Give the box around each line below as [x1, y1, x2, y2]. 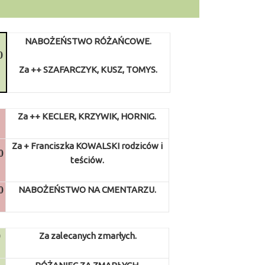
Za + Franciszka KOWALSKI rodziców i [11, 141, 163, 151]
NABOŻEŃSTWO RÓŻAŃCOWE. [25, 36, 152, 46]
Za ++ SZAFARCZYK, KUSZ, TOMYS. [19, 64, 158, 75]
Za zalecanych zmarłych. [38, 231, 137, 241]
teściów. [70, 155, 104, 165]
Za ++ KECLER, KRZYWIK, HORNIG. [18, 111, 157, 121]
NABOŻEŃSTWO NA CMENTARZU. [18, 185, 156, 195]
